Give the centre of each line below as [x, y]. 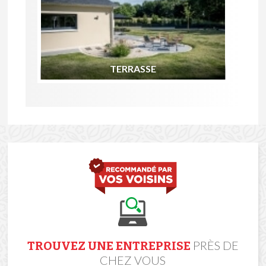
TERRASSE [133, 69]
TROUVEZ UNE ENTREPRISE [110, 246]
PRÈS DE [216, 246]
